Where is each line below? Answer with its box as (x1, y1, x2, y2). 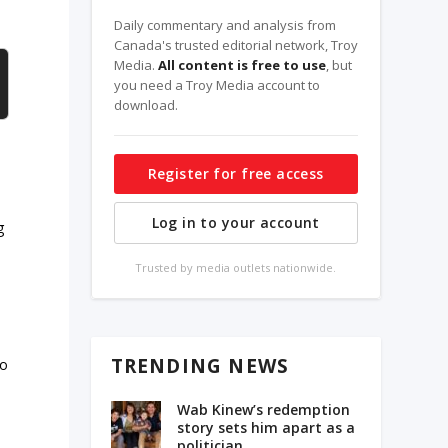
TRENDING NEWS (110, 353, 290, 380)
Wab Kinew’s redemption (176, 400, 350, 420)
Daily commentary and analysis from (113, 16, 336, 35)
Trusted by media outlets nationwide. (135, 260, 337, 276)
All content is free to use (157, 56, 326, 75)
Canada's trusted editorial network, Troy (113, 36, 358, 55)
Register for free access (147, 164, 324, 184)
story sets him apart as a (176, 418, 355, 438)
